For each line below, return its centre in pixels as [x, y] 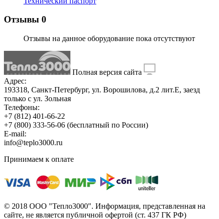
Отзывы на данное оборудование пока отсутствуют [109, 39]
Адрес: [15, 81]
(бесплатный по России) [107, 125]
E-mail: [15, 134]
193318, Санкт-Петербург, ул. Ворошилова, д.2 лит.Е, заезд [102, 90]
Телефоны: [22, 108]
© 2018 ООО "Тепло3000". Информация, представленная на [105, 206]
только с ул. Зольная [37, 99]
